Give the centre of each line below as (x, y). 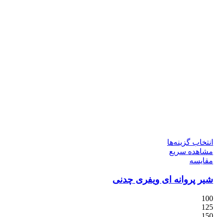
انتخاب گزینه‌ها (190, 142)
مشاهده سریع (191, 152)
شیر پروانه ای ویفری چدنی (163, 180)
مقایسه (201, 161)
